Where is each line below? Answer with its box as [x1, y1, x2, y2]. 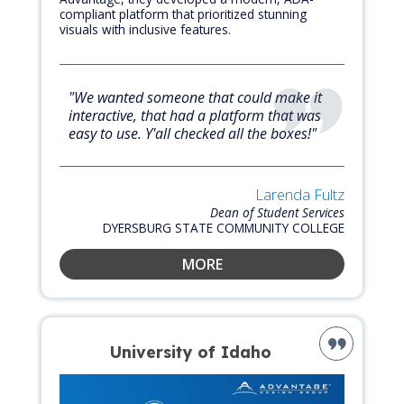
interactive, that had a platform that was [69, 106, 321, 126]
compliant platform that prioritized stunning [60, 5, 307, 23]
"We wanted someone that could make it [69, 87, 322, 108]
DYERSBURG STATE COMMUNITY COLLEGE [103, 219, 344, 237]
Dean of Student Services [210, 204, 344, 222]
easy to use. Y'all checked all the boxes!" [69, 124, 317, 144]
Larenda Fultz [255, 184, 344, 206]
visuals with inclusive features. [60, 21, 231, 39]
